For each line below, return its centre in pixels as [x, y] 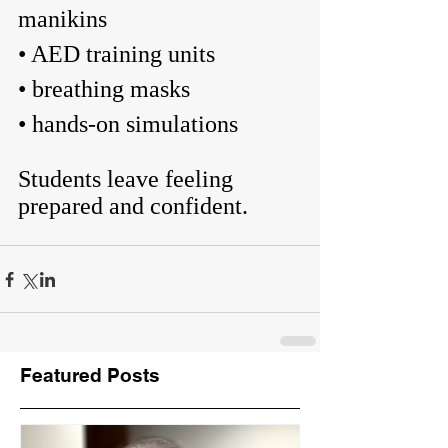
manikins [62, 19]
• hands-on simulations [128, 124]
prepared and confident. [133, 206]
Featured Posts [90, 375]
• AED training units [116, 54]
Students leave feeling [128, 179]
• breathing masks [104, 89]
